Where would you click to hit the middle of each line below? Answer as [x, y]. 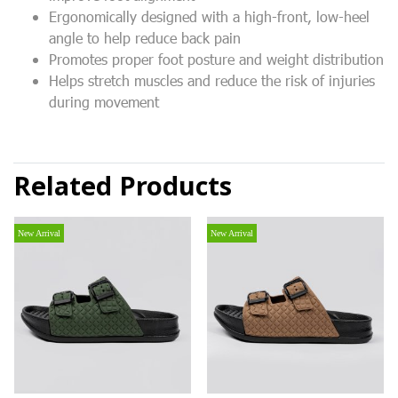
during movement [104, 102]
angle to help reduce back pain [145, 38]
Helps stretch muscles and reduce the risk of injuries [212, 80]
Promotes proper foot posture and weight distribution [216, 59]
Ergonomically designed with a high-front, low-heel [209, 16]
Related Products [123, 187]
